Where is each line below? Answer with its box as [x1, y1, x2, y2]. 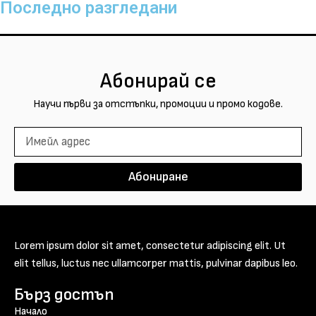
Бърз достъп [14, 284, 114, 305]
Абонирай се [99, 68, 217, 94]
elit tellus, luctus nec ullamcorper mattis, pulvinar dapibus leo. [14, 256, 298, 270]
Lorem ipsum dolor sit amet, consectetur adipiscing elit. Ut [14, 238, 286, 253]
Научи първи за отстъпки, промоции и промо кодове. [33, 97, 283, 111]
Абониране [128, 169, 188, 184]
